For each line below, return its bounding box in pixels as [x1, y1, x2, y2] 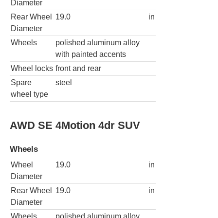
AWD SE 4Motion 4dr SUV [10, 119, 140, 131]
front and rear [55, 64, 101, 73]
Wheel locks [11, 64, 53, 73]
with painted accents [55, 50, 126, 59]
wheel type [11, 90, 48, 99]
